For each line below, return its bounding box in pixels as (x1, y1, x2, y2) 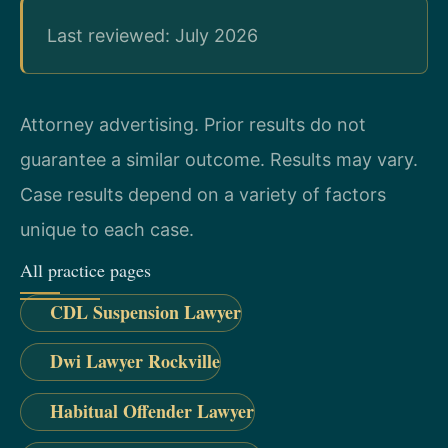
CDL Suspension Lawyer (49, 299, 241, 326)
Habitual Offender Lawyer (49, 397, 254, 424)
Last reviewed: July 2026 (47, 24, 258, 46)
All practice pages (20, 258, 151, 283)
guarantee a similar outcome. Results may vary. (20, 148, 418, 170)
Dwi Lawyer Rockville (49, 348, 220, 375)
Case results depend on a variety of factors (20, 183, 386, 205)
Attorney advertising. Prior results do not (20, 113, 366, 135)
